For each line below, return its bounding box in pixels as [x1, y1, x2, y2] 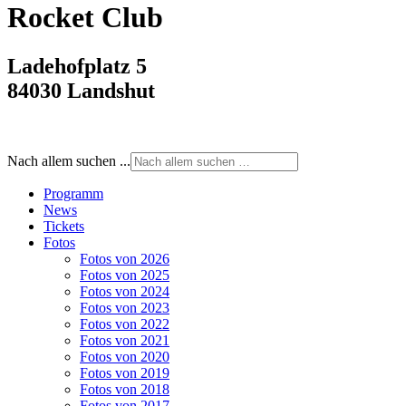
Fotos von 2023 [80, 299, 169, 315]
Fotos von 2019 [80, 364, 169, 381]
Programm [43, 185, 103, 201]
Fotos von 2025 [80, 266, 169, 283]
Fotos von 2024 [80, 283, 169, 299]
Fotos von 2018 [80, 381, 169, 397]
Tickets [43, 217, 84, 234]
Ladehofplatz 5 [7, 53, 147, 78]
